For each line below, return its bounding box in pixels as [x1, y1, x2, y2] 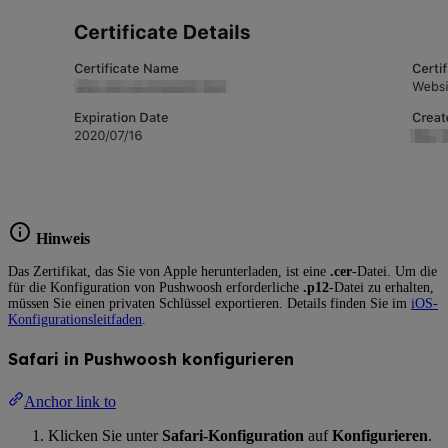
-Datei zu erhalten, [329, 279, 434, 295]
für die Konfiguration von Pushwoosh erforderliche [8, 279, 303, 295]
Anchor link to [24, 392, 116, 410]
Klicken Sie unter [48, 426, 162, 444]
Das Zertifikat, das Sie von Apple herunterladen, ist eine [8, 263, 330, 279]
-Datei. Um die [352, 263, 437, 279]
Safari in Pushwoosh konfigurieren [8, 349, 294, 370]
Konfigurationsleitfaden [8, 311, 142, 327]
